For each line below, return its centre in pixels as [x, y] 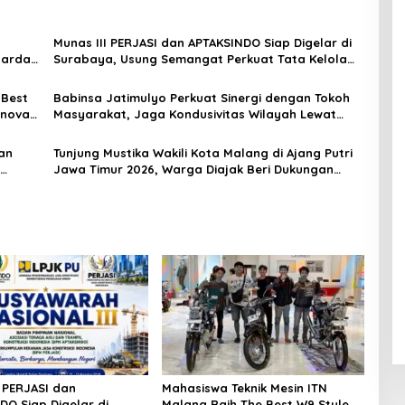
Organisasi [85, 75]
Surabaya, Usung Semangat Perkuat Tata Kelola [200, 58]
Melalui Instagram [108, 185]
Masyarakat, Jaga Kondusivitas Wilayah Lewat [194, 113]
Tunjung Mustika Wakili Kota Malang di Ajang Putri [202, 152]
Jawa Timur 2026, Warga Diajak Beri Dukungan [193, 169]
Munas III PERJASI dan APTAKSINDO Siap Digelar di [202, 42]
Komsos [76, 130]
